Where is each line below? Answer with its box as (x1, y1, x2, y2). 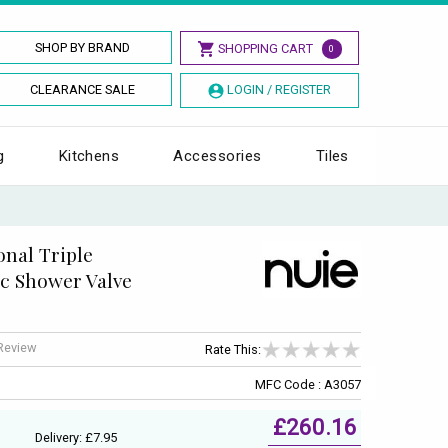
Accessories (173, 146, 262, 165)
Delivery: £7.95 (35, 429, 117, 445)
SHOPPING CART (217, 41, 313, 56)
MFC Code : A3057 (255, 376, 361, 392)
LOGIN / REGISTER (226, 82, 331, 97)
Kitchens (58, 146, 120, 165)
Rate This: (205, 342, 261, 358)
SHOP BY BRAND (35, 40, 131, 55)
